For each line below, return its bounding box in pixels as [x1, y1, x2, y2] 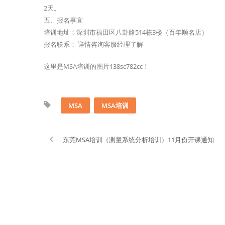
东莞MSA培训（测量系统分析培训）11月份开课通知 [63, 135, 214, 144]
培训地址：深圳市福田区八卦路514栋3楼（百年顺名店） [44, 28, 208, 37]
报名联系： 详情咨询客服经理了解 [44, 40, 143, 49]
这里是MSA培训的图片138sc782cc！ [44, 62, 149, 71]
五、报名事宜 [44, 16, 83, 25]
